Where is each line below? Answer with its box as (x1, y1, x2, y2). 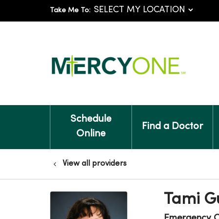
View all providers (63, 160, 127, 168)
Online (76, 130, 106, 139)
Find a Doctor (141, 122, 203, 131)
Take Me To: (50, 7, 90, 14)
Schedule (70, 115, 111, 124)
